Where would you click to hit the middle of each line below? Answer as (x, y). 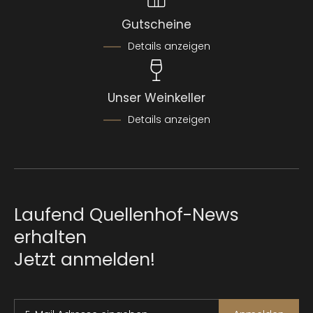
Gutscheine (156, 24)
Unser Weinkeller (156, 98)
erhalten (50, 237)
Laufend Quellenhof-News (126, 215)
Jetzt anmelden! (85, 260)
